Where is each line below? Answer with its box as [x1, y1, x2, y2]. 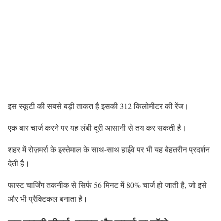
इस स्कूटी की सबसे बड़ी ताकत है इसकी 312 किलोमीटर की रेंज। [8, 101, 189, 111]
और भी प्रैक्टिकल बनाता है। [8, 193, 88, 204]
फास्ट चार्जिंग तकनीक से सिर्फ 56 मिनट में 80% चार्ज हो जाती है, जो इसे [8, 180, 207, 190]
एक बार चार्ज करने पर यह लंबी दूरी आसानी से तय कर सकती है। [8, 122, 186, 133]
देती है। [8, 158, 30, 169]
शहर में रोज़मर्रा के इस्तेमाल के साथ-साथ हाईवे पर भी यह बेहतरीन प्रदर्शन [8, 144, 210, 155]
